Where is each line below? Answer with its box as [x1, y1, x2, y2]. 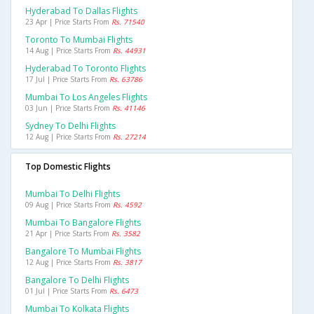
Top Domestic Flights [25, 161, 111, 173]
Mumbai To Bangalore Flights [25, 217, 141, 229]
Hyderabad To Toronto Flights [25, 62, 146, 75]
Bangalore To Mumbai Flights [25, 245, 141, 258]
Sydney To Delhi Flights [25, 120, 116, 132]
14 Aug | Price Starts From [25, 46, 113, 56]
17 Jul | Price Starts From [25, 74, 109, 85]
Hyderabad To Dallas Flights [25, 5, 137, 18]
